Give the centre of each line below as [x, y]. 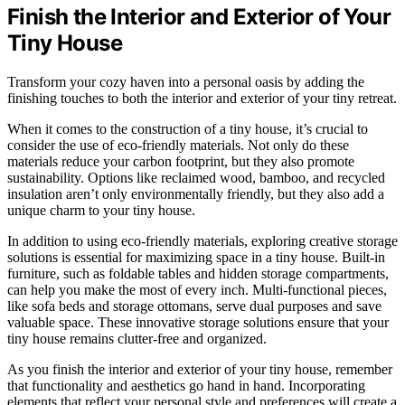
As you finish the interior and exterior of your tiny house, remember [200, 370]
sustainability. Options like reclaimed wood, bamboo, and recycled [196, 178]
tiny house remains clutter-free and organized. [137, 339]
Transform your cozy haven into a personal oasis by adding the [186, 82]
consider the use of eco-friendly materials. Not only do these [178, 146]
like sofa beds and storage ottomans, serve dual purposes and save [194, 306]
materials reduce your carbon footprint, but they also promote [181, 162]
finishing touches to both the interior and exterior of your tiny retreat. [202, 99]
